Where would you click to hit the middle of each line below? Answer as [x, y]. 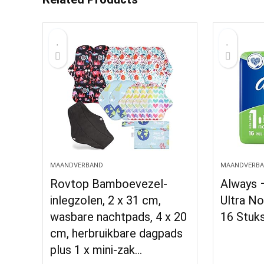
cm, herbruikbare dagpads [117, 233]
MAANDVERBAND [77, 165]
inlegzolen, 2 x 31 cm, [106, 200]
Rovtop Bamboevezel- [109, 184]
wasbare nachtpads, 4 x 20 [119, 217]
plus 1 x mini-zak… [96, 250]
